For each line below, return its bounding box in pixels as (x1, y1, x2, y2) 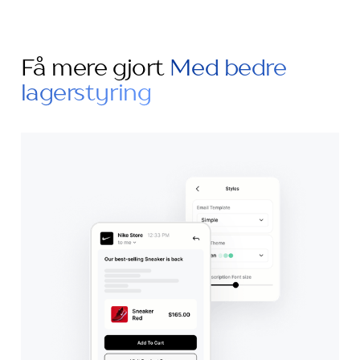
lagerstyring (20, 82, 152, 106)
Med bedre (170, 57, 287, 81)
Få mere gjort (20, 57, 170, 81)
